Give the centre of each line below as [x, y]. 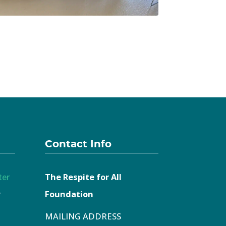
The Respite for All [83, 177]
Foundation [69, 194]
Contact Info [78, 143]
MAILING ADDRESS [83, 216]
